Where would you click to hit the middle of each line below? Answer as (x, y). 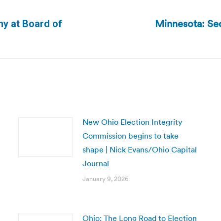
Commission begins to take (130, 136)
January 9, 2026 (105, 179)
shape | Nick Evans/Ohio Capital (139, 149)
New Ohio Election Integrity (132, 122)
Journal (95, 163)
